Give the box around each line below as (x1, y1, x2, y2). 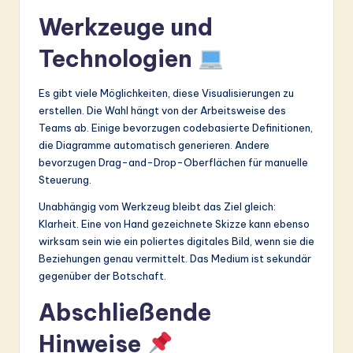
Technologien (39, 43, 198, 73)
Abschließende (39, 297, 211, 327)
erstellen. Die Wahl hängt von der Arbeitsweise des (39, 103, 286, 117)
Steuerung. (39, 173, 91, 186)
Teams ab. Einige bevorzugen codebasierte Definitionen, (39, 121, 313, 134)
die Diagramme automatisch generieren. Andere (39, 138, 269, 151)
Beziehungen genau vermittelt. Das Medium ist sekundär (39, 251, 311, 265)
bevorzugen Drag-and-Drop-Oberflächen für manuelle (39, 155, 308, 169)
